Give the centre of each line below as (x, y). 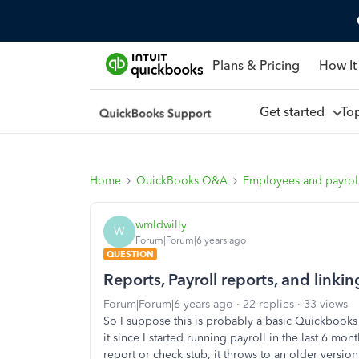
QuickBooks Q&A (182, 181)
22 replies (268, 304)
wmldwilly (161, 224)
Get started (295, 111)
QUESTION (130, 254)
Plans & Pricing (256, 65)
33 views (326, 304)
